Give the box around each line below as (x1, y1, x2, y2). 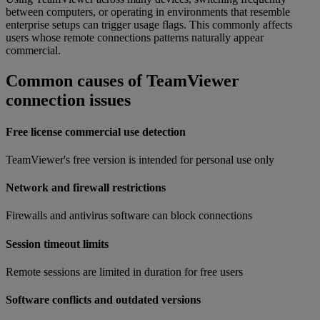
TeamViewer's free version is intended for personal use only (6, 153, 274, 166)
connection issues (6, 91, 131, 110)
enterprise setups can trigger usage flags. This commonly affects (6, 19, 292, 31)
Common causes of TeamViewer (6, 71, 239, 91)
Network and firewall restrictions (6, 181, 166, 194)
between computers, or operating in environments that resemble (6, 6, 290, 19)
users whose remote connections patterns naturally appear (6, 31, 264, 44)
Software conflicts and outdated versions (6, 294, 201, 306)
